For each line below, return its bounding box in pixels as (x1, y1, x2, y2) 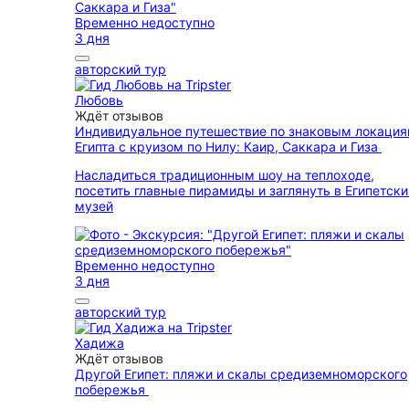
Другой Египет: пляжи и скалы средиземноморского (75, 366, 407, 382)
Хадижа (75, 335, 124, 351)
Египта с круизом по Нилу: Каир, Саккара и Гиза (75, 139, 382, 154)
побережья (75, 382, 149, 397)
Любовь (75, 92, 123, 108)
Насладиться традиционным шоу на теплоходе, (75, 167, 374, 183)
